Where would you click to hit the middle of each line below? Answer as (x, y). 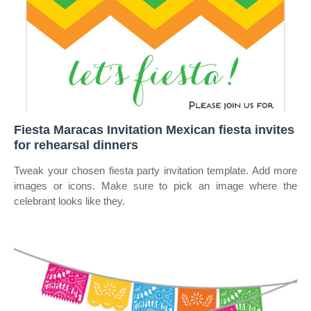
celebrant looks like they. (69, 201)
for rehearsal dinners (76, 145)
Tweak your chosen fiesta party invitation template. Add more (155, 170)
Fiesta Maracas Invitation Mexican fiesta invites (154, 130)
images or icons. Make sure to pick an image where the (155, 186)
